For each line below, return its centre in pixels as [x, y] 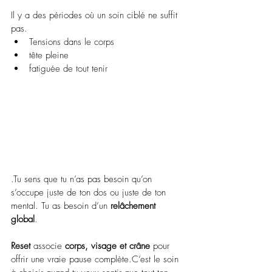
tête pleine [50, 55]
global [23, 219]
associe [48, 246]
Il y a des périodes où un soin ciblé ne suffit [96, 15]
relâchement [134, 206]
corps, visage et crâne [107, 246]
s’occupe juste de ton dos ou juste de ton [90, 192]
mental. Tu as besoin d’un [61, 206]
